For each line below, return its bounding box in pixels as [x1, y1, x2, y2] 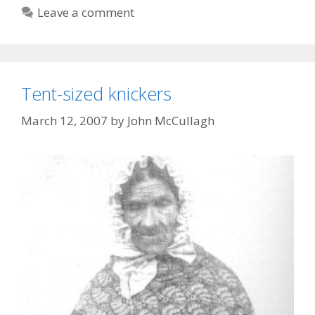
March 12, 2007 [21, 112, 108, 129]
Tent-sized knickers [21, 82, 172, 106]
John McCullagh [127, 112, 214, 129]
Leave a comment [37, 4, 135, 21]
